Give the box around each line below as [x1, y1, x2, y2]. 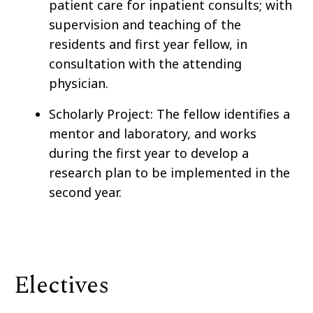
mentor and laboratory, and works [49, 125, 256, 143]
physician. [49, 75, 108, 92]
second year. [49, 184, 122, 201]
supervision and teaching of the [49, 16, 241, 34]
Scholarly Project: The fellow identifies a [49, 105, 290, 123]
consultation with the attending [49, 55, 242, 73]
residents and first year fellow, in [49, 36, 247, 53]
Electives [14, 268, 109, 305]
